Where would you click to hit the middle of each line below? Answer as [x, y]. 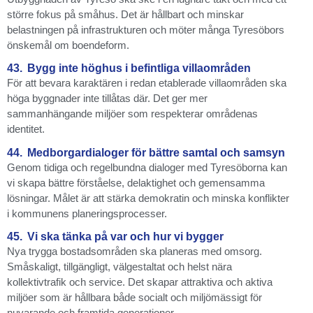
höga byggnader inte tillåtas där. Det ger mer [107, 99]
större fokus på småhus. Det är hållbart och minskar [125, 15]
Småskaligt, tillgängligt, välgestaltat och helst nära [119, 267]
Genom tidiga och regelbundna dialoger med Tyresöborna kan [147, 167]
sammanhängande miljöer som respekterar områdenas [132, 114]
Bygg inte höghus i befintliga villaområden [139, 68]
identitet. [26, 129]
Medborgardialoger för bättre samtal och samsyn [156, 152]
